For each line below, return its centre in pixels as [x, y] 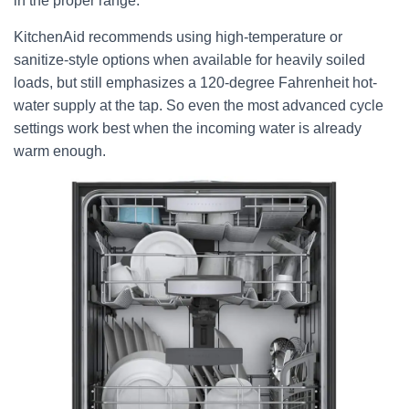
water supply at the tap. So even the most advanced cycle [199, 105]
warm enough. [60, 151]
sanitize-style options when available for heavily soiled [189, 60]
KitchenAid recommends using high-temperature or [178, 37]
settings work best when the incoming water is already [188, 128]
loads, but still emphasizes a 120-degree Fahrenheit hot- [195, 83]
